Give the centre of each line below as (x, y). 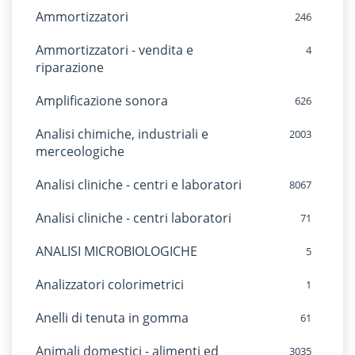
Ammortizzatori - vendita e (115, 50)
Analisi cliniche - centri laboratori (134, 218)
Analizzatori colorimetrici (110, 284)
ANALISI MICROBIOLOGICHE (116, 251)
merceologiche (80, 151)
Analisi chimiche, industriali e (122, 134)
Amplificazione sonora (102, 101)
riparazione (70, 67)
